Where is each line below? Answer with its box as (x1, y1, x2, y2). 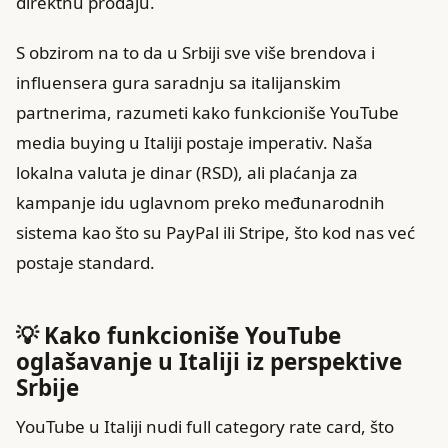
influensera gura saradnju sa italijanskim (16, 70, 341, 94)
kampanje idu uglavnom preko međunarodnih (16, 190, 385, 214)
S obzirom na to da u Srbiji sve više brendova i (16, 40, 375, 64)
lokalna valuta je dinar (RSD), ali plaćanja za (16, 160, 358, 184)
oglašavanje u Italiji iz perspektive (16, 345, 402, 377)
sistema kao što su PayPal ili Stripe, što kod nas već (16, 220, 415, 244)
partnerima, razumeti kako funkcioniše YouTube (16, 100, 399, 124)
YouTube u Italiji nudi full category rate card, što (16, 414, 394, 438)
